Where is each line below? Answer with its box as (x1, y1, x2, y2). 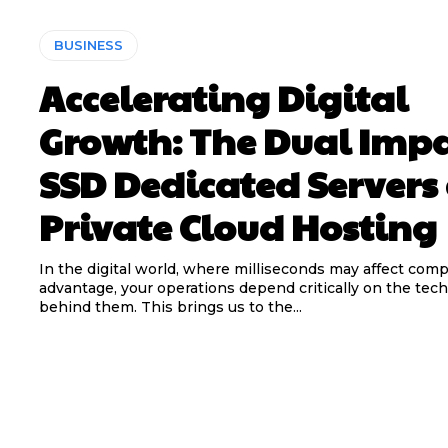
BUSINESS (53, 37, 123, 53)
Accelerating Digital (38, 72, 408, 122)
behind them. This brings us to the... (38, 298, 302, 316)
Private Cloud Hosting (38, 201, 437, 251)
